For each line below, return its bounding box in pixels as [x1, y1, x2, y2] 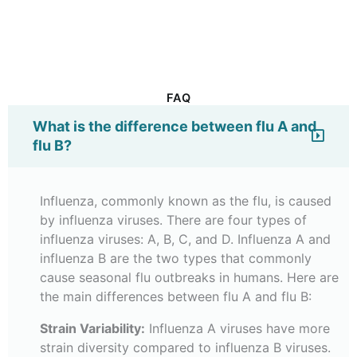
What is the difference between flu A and [33, 118, 316, 135]
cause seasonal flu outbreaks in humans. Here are [40, 269, 339, 286]
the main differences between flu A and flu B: [40, 288, 312, 305]
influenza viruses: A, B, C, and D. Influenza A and [40, 231, 331, 248]
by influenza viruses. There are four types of [40, 212, 307, 229]
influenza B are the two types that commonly [40, 250, 312, 267]
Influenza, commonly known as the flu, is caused [40, 193, 331, 210]
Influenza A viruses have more [145, 320, 330, 337]
